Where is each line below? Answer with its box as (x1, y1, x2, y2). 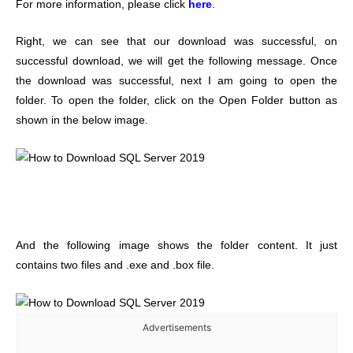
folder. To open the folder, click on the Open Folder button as (16, 94, 337, 106)
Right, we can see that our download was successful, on (16, 35, 337, 47)
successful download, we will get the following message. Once (16, 54, 337, 67)
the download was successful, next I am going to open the (16, 74, 337, 87)
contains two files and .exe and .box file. (16, 259, 214, 272)
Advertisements (142, 321, 211, 334)
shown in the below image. (16, 113, 148, 126)
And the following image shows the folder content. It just (16, 240, 337, 252)
